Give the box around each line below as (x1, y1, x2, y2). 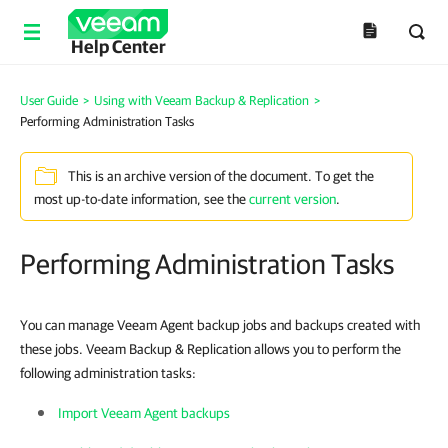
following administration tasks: (20, 365, 196, 381)
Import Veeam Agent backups (58, 405, 230, 421)
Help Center (70, 36, 166, 57)
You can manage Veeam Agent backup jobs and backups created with (20, 317, 420, 333)
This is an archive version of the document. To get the (68, 168, 374, 185)
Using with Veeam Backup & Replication (94, 93, 309, 108)
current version (249, 191, 336, 207)
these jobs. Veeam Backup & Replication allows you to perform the (20, 341, 401, 357)
